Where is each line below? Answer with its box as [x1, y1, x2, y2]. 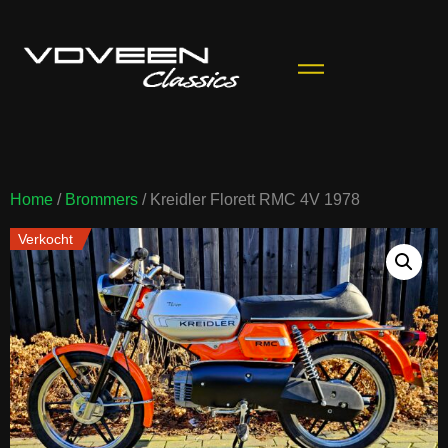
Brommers [65, 190, 138, 208]
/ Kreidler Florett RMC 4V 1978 [138, 190, 360, 208]
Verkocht [18, 230, 74, 247]
